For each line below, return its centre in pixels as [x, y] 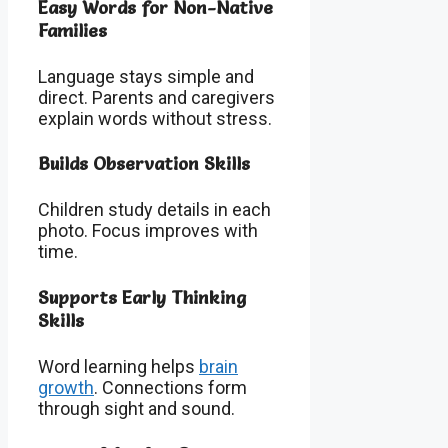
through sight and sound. [136, 409]
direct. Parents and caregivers [156, 97]
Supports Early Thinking [142, 298]
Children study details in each [154, 210]
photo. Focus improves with [148, 231]
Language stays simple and [146, 76]
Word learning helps [118, 367]
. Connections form [170, 388]
